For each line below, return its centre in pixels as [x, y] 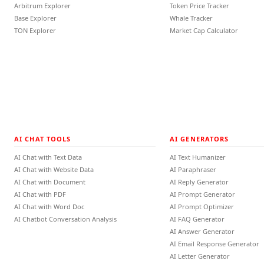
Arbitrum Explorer [42, 6]
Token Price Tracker [199, 6]
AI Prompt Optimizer [202, 207]
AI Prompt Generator [202, 194]
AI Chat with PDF [40, 194]
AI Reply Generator [199, 182]
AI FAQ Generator [197, 219]
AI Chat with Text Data [48, 157]
